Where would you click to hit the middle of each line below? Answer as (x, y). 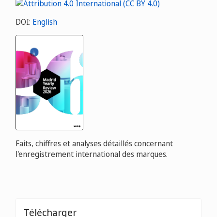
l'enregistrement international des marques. (92, 154)
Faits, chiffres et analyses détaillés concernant (94, 143)
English (45, 22)
